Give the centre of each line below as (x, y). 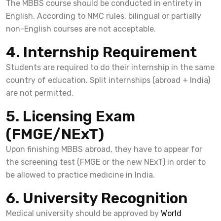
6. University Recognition (97, 198)
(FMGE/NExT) (55, 134)
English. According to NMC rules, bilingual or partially (104, 16)
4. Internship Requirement (101, 52)
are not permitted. (40, 93)
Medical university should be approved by (82, 213)
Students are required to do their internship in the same (110, 67)
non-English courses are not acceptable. (81, 29)
